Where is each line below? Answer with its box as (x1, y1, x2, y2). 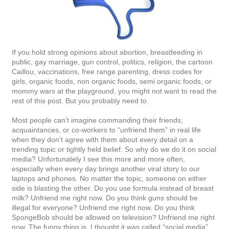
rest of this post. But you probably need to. (12, 96, 149, 105)
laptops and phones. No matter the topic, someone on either (12, 174, 207, 182)
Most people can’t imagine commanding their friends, (12, 116, 183, 124)
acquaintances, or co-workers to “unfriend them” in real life (12, 125, 201, 134)
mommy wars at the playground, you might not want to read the (12, 86, 217, 95)
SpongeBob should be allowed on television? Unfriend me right (12, 213, 215, 221)
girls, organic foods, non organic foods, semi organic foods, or (12, 77, 212, 85)
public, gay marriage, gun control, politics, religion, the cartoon (12, 57, 213, 66)
